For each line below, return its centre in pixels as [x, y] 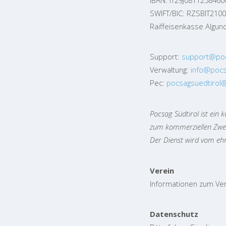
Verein [162, 170]
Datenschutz [174, 214]
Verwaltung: [170, 70]
